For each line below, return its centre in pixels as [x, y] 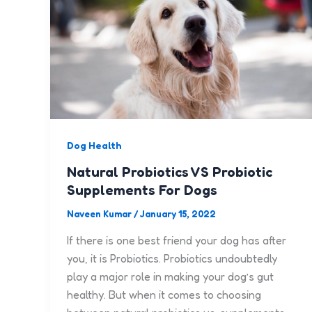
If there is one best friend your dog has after [177, 240]
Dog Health [94, 146]
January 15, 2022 [178, 214]
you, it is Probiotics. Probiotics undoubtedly [172, 258]
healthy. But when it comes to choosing [164, 294]
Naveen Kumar [100, 214]
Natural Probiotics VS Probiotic [170, 172]
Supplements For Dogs [142, 190]
